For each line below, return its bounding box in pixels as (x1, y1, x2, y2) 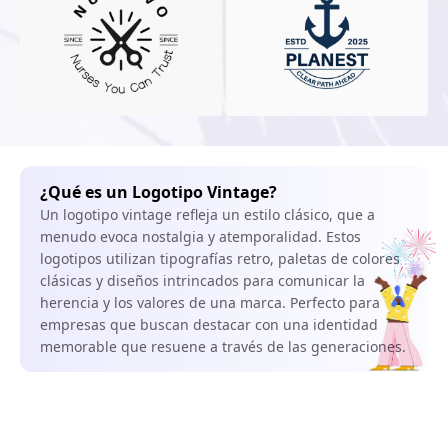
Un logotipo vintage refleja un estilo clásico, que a (40, 204, 375, 224)
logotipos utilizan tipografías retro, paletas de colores (40, 248, 400, 268)
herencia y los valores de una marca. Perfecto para (40, 292, 380, 312)
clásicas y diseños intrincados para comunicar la (40, 270, 365, 290)
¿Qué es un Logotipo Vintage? (40, 180, 277, 203)
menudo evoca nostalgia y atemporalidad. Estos (40, 226, 361, 246)
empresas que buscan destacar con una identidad (40, 314, 378, 334)
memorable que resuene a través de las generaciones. (40, 336, 406, 356)
